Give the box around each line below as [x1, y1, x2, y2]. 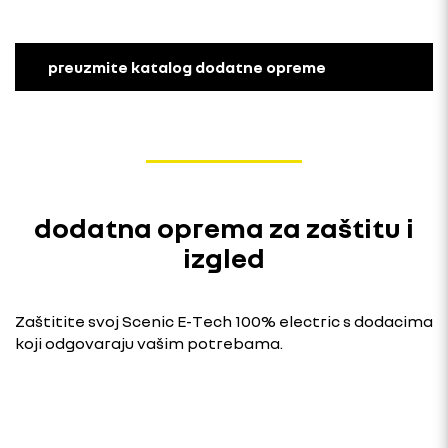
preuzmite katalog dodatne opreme [48, 56, 326, 77]
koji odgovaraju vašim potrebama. [15, 332, 283, 353]
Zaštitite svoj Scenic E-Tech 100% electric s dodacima [15, 310, 433, 331]
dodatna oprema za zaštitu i [34, 210, 414, 244]
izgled [183, 240, 265, 274]
